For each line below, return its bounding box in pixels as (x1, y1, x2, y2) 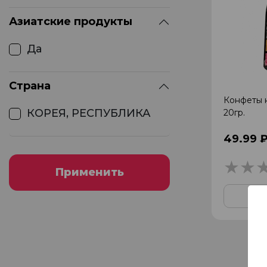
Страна (9, 79, 51, 92)
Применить (55, 166, 124, 179)
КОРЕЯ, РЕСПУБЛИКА (27, 107, 151, 120)
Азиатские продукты (9, 15, 132, 28)
